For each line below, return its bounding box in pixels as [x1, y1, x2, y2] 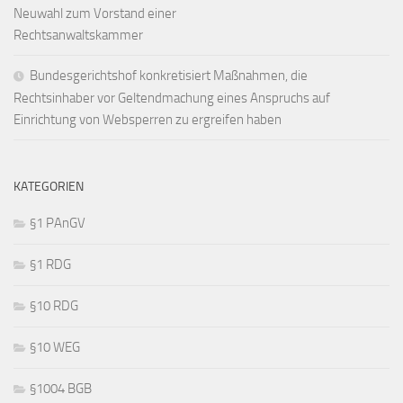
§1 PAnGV [30, 215, 85, 232]
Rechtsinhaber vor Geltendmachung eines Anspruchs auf [13, 90, 330, 107]
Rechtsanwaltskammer [13, 27, 143, 44]
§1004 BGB [30, 381, 92, 398]
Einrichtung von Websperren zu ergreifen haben [13, 112, 282, 129]
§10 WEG [30, 339, 80, 356]
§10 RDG [30, 298, 78, 315]
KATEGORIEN [13, 179, 84, 195]
